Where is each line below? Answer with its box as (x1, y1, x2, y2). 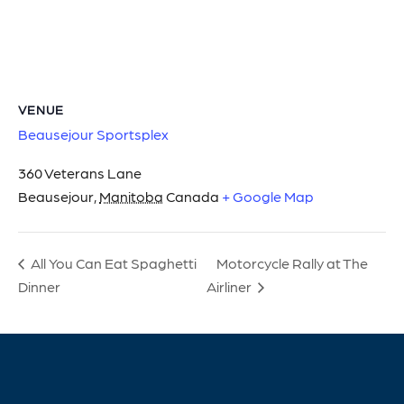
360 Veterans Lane (18, 163, 142, 181)
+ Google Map (222, 187, 314, 205)
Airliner (207, 277, 255, 295)
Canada (166, 187, 219, 205)
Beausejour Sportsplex (18, 124, 169, 142)
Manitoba (99, 187, 163, 205)
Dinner (18, 277, 60, 295)
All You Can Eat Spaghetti (28, 253, 197, 271)
